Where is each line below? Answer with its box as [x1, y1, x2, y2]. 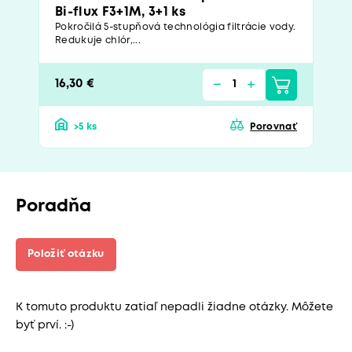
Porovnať [250, 123, 297, 132]
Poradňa [16, 199, 91, 215]
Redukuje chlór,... [55, 36, 141, 46]
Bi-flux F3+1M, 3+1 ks [55, 6, 186, 19]
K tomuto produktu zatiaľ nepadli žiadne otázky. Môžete [16, 302, 333, 313]
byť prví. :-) [16, 321, 74, 331]
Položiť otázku [27, 250, 104, 259]
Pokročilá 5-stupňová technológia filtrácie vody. [55, 23, 296, 32]
